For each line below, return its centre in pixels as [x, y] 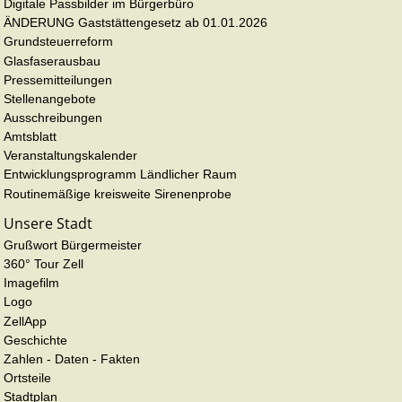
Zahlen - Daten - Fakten [72, 358]
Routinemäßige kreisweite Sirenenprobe [118, 193]
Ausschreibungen [53, 117]
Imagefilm [31, 283]
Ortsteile [27, 377]
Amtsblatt [30, 137]
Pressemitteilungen [58, 79]
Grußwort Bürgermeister [73, 245]
